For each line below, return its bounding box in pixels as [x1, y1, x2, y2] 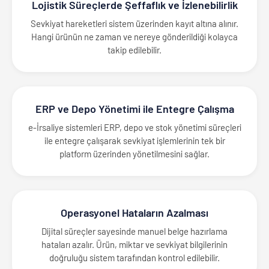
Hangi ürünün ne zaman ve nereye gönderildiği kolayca [31, 31, 238, 42]
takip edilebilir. [107, 44, 162, 55]
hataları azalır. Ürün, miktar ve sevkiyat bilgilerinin [41, 238, 228, 250]
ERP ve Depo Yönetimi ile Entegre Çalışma [35, 101, 234, 115]
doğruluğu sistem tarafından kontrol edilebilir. [49, 252, 220, 263]
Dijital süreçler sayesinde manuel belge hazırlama [41, 225, 228, 237]
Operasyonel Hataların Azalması [61, 205, 208, 219]
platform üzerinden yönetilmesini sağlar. [59, 148, 210, 159]
